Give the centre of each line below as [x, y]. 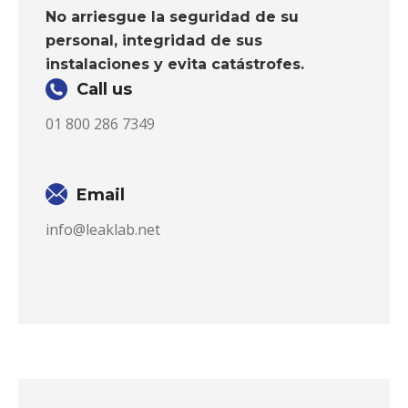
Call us [104, 89]
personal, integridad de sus [154, 41]
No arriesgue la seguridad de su [172, 17]
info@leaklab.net [103, 229]
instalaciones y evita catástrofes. [175, 64]
